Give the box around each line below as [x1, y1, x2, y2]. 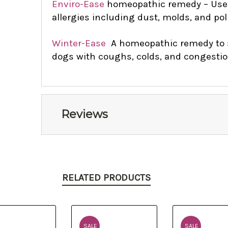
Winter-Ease [51, 37, 106, 49]
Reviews [61, 107, 108, 121]
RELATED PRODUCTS [62, 172, 151, 183]
